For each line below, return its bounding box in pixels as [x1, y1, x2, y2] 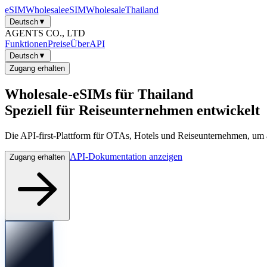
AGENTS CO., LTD [5, 28, 85, 38]
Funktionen [5, 39, 48, 49]
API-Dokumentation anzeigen [70, 151, 182, 162]
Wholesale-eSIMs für [5, 86, 134, 102]
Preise [48, 39, 70, 49]
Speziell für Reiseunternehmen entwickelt [5, 102, 260, 118]
